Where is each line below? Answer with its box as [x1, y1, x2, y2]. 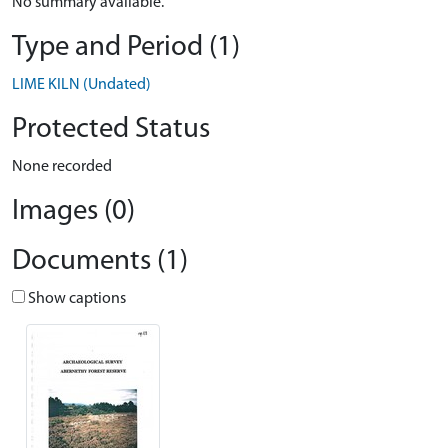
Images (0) [12, 197, 135, 226]
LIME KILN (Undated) [12, 77, 151, 93]
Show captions [25, 291, 126, 307]
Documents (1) [12, 247, 188, 276]
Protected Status [12, 115, 210, 144]
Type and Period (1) [12, 33, 240, 62]
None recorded [12, 159, 112, 175]
